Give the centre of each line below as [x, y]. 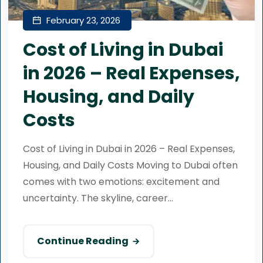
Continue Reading [83, 241]
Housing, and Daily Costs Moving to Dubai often [130, 165]
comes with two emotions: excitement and [121, 182]
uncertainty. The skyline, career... [98, 198]
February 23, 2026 [82, 20]
